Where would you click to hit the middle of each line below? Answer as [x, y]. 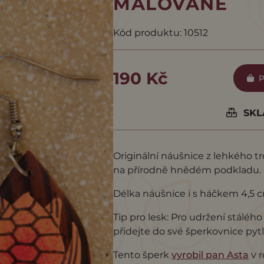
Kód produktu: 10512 [161, 33]
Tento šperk [142, 255]
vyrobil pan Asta [210, 255]
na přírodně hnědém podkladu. [187, 170]
